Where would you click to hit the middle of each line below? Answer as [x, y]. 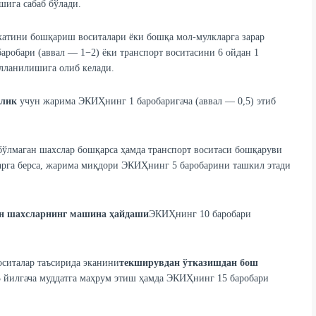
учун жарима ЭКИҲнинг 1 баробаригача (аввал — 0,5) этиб [146, 102]
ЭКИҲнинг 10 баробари [200, 214]
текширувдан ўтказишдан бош [188, 263]
